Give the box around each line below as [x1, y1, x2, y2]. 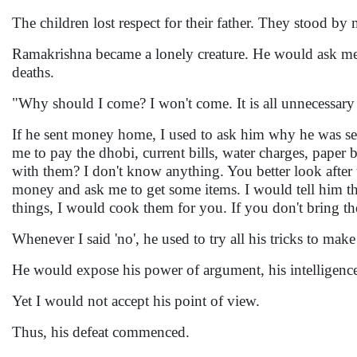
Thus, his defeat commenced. [12, 324, 194, 340]
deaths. [12, 64, 58, 80]
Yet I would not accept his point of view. [12, 292, 264, 309]
